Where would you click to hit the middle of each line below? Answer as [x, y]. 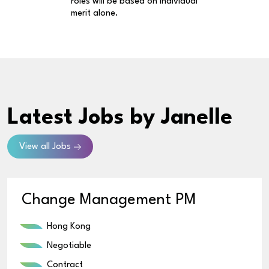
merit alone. [95, 13]
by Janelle [181, 118]
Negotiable [69, 246]
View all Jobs [45, 147]
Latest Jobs [65, 118]
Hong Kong [69, 226]
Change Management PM [109, 200]
